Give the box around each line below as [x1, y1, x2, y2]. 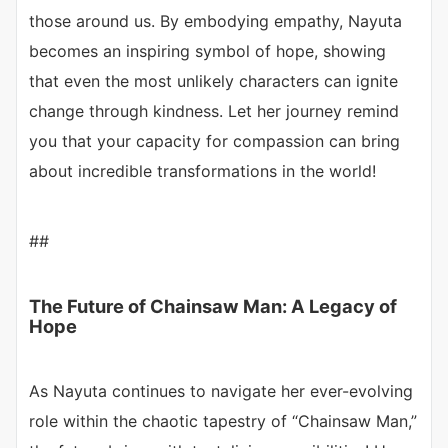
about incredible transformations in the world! [29, 161, 376, 182]
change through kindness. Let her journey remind [29, 101, 399, 122]
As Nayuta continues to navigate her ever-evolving [29, 381, 413, 402]
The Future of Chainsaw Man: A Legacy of [29, 295, 397, 318]
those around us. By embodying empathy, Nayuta [29, 11, 402, 32]
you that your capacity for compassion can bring [29, 131, 400, 152]
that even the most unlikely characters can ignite [29, 71, 398, 92]
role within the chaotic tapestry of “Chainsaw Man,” [29, 411, 417, 432]
